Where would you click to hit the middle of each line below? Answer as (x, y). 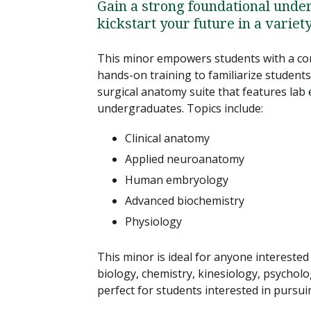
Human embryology (177, 180)
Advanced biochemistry (185, 201)
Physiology (153, 222)
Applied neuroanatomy (185, 159)
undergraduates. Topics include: (180, 109)
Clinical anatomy (167, 138)
